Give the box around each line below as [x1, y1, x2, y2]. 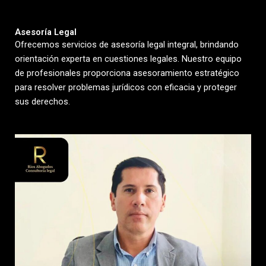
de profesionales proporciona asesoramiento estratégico [15, 68, 239, 79]
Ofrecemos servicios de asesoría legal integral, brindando [15, 39, 239, 50]
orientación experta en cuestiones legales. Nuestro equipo [15, 53, 242, 65]
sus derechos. [15, 96, 70, 107]
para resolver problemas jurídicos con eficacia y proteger [15, 82, 237, 93]
